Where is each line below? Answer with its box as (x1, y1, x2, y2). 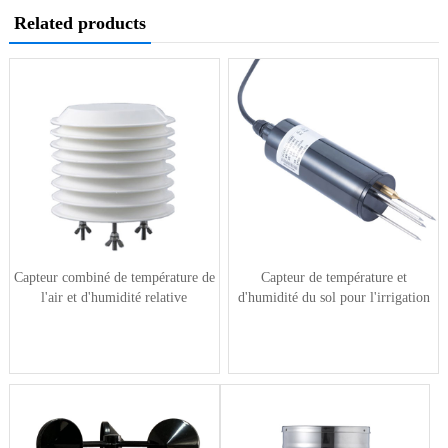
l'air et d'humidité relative (41, 289, 188, 305)
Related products (13, 12, 146, 33)
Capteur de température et (260, 269, 407, 285)
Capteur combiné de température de (13, 269, 215, 285)
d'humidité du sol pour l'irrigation (237, 289, 430, 305)
